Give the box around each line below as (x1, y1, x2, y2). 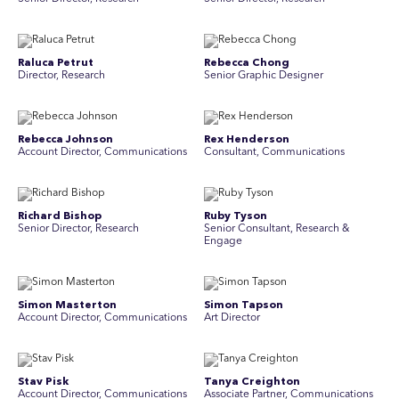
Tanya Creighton (204, 377, 300, 387)
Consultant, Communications (204, 147, 345, 158)
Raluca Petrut (18, 58, 94, 69)
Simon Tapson (204, 300, 283, 311)
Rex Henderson (204, 134, 289, 145)
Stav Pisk (18, 377, 69, 387)
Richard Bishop (18, 211, 102, 222)
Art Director (204, 313, 260, 323)
